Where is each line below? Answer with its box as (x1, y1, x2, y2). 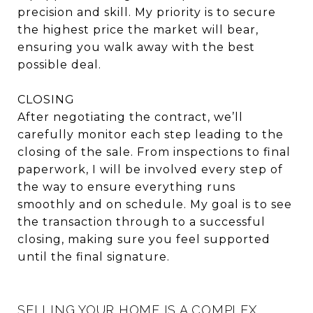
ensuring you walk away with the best (17, 40, 255, 54)
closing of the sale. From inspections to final (17, 145, 291, 159)
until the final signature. (17, 249, 170, 263)
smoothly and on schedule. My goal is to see (17, 197, 292, 211)
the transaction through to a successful (17, 214, 265, 228)
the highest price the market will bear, (17, 22, 259, 36)
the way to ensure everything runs (17, 180, 235, 194)
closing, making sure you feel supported (17, 232, 270, 246)
